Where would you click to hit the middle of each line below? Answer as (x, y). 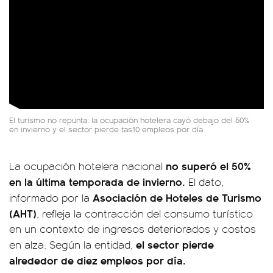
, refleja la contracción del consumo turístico (145, 214)
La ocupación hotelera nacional (87, 166)
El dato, (206, 182)
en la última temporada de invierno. (99, 182)
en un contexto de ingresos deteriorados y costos (133, 229)
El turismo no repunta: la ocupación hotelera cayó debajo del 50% (129, 120)
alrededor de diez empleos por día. (97, 260)
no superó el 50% (208, 166)
